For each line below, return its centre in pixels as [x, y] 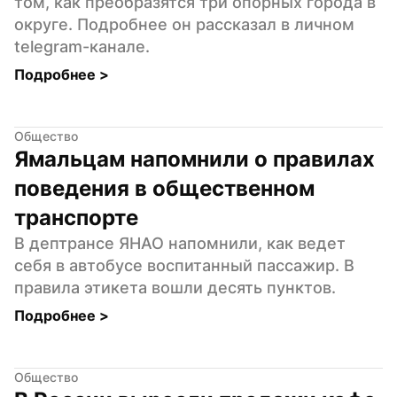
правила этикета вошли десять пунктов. [175, 287]
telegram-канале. [82, 46]
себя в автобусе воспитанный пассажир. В [184, 265]
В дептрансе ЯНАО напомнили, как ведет [180, 243]
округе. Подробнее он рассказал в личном [184, 24]
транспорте [76, 217]
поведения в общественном [164, 188]
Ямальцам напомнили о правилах [195, 159]
